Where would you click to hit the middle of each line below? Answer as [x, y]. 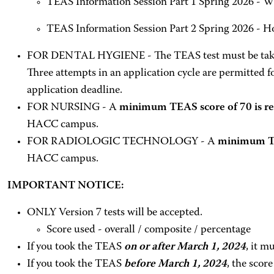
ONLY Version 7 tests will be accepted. [115, 213]
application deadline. [75, 91]
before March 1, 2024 [176, 264]
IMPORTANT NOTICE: [65, 186]
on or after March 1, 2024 [185, 247]
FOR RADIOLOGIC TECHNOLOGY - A [122, 142]
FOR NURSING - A [73, 108]
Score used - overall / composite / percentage [149, 230]
